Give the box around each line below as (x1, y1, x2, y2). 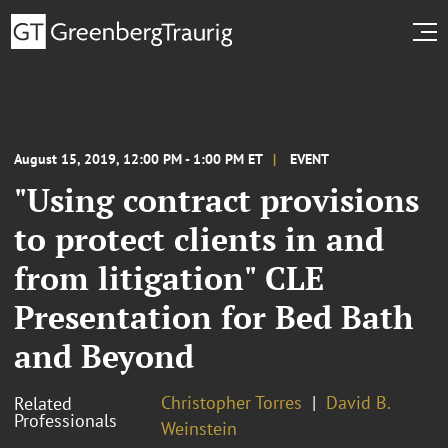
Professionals (14, 408, 117, 432)
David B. (326, 390, 390, 414)
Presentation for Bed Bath (14, 295, 413, 338)
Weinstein (161, 416, 237, 440)
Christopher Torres (161, 390, 302, 414)
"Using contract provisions (14, 178, 419, 221)
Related (14, 391, 72, 415)
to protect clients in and (14, 217, 384, 260)
